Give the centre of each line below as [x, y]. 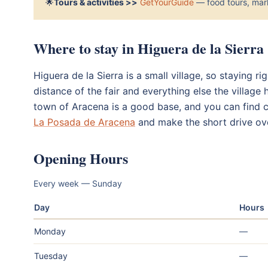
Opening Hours [81, 158]
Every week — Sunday [78, 183]
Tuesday [51, 255]
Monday [50, 231]
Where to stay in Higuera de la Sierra [149, 48]
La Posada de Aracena [84, 122]
